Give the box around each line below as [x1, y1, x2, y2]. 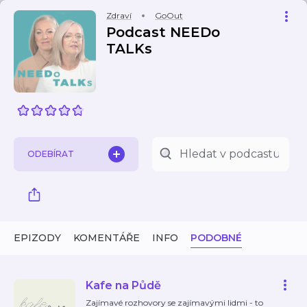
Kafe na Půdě [86, 279, 161, 292]
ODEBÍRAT [27, 149, 74, 159]
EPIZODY [14, 232, 61, 244]
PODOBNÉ [191, 232, 242, 244]
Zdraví [106, 10, 132, 21]
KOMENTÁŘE [73, 232, 140, 244]
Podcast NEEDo [106, 24, 220, 40]
